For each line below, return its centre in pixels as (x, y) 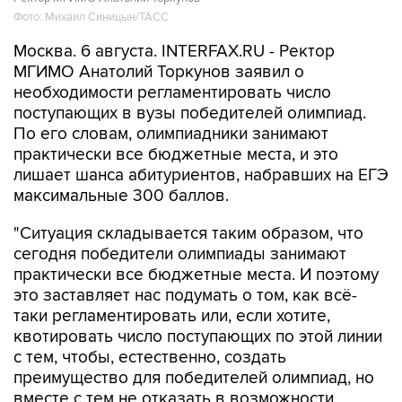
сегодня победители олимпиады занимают (180, 254)
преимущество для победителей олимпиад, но (194, 378)
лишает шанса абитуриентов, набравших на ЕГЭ (201, 175)
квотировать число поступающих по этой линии (198, 337)
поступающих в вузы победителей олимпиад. (190, 114)
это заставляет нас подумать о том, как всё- (185, 296)
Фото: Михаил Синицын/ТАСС (91, 17)
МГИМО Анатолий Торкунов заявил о (159, 72)
